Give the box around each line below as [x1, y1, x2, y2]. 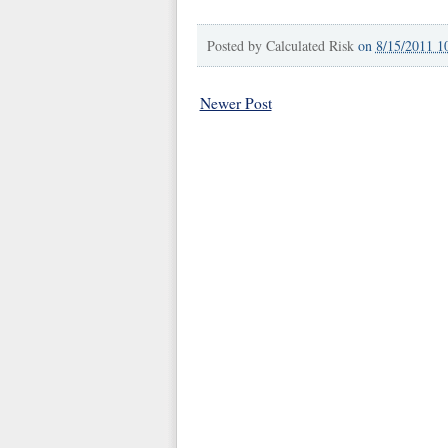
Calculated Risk [265, 35, 354, 55]
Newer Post [199, 92, 272, 113]
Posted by [206, 35, 266, 55]
